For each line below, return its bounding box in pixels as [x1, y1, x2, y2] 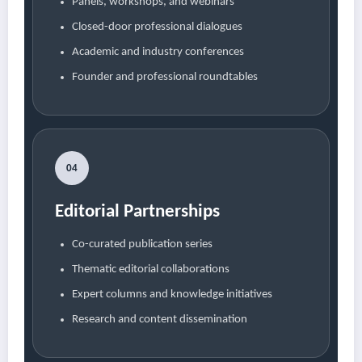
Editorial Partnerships [55, 203, 220, 222]
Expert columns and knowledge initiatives [72, 288, 272, 301]
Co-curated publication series [72, 238, 213, 251]
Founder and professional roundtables [72, 71, 258, 84]
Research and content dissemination [72, 314, 247, 326]
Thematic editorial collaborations [72, 263, 229, 276]
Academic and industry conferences [72, 46, 244, 59]
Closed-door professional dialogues [72, 21, 242, 34]
